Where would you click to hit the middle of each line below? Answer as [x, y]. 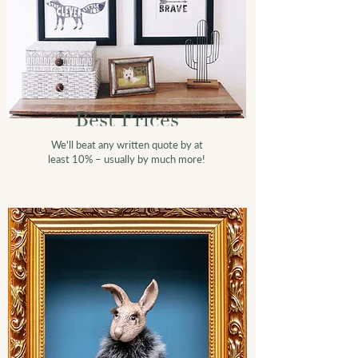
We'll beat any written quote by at [127, 144]
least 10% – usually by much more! [127, 159]
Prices [149, 119]
